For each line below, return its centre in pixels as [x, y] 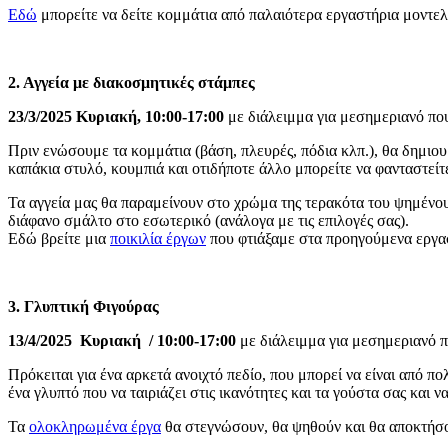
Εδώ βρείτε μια [59, 239]
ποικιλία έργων [158, 239]
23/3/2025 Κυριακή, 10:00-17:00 [116, 117]
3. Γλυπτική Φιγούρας [83, 307]
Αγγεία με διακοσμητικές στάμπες [139, 83]
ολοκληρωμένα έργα [95, 427]
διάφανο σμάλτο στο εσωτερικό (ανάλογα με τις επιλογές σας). [208, 221]
